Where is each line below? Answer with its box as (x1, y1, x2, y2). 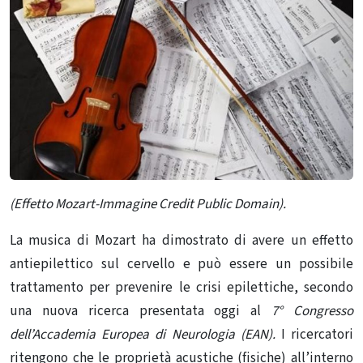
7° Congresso (271, 301, 354, 321)
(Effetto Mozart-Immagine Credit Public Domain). (10, 194, 286, 214)
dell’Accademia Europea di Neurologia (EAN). (10, 324, 281, 344)
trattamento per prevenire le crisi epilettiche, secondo (10, 277, 353, 297)
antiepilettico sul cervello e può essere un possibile (10, 254, 353, 274)
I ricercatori (280, 324, 354, 344)
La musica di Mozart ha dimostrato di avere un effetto (10, 230, 353, 250)
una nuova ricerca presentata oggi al (10, 301, 272, 321)
